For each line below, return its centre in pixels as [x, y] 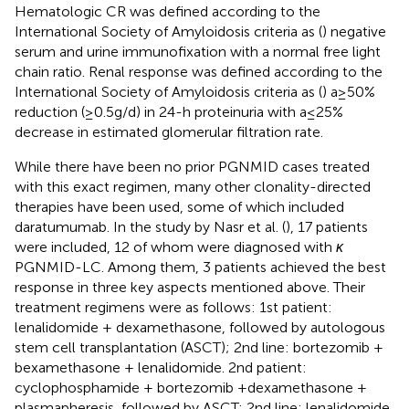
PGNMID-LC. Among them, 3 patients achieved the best [200, 267]
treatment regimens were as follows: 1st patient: [173, 307]
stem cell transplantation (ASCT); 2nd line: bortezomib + [199, 347]
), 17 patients [327, 226]
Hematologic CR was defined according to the [168, 11]
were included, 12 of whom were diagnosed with [175, 246]
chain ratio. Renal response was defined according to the [199, 71]
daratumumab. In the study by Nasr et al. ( [150, 226]
